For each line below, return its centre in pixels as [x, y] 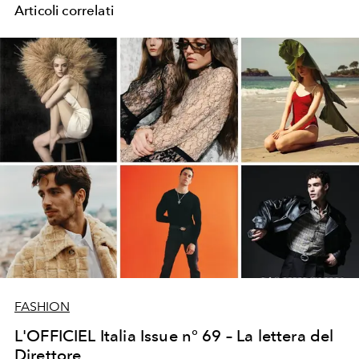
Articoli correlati [64, 10]
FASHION [42, 306]
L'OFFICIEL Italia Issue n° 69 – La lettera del [174, 335]
